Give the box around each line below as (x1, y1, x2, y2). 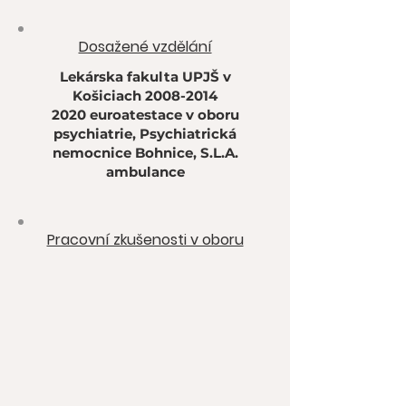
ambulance (105, 163, 185, 180)
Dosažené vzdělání (78, 36, 212, 57)
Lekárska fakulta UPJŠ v (59, 68, 231, 85)
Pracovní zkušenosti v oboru (46, 229, 244, 250)
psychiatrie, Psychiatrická (53, 125, 237, 142)
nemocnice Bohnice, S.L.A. (52, 144, 238, 161)
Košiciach (72, 87, 145, 104)
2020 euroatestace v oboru (51, 106, 239, 123)
